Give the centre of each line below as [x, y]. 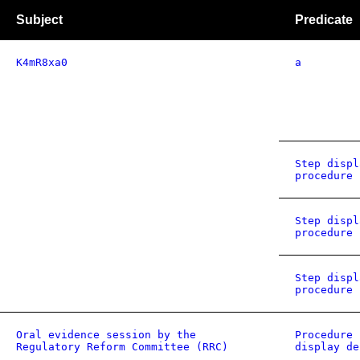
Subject [39, 20]
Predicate [324, 20]
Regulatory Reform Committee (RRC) [122, 347]
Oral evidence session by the [106, 335]
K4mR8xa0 [42, 62]
